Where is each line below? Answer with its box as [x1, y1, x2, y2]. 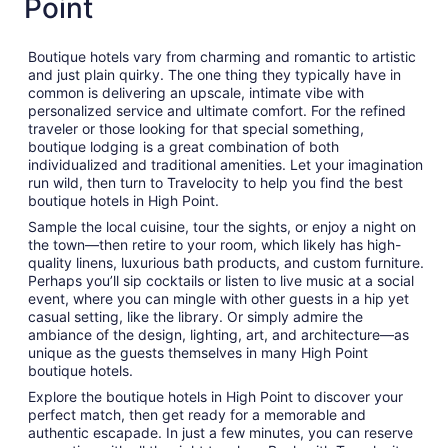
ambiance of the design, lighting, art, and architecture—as [28, 326, 409, 344]
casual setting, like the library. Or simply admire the [28, 308, 363, 326]
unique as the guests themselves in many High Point [28, 344, 368, 362]
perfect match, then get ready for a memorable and [28, 406, 366, 424]
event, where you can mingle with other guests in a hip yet [28, 290, 409, 308]
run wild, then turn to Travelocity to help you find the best [28, 174, 403, 192]
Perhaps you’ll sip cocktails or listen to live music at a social [28, 272, 414, 290]
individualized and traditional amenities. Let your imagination [28, 156, 423, 174]
